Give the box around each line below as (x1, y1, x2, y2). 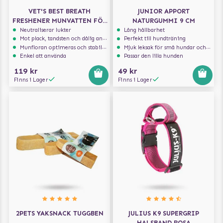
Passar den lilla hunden (124, 52, 184, 60)
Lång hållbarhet (124, 26, 165, 34)
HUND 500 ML (38, 26, 81, 34)
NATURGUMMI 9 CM (132, 16, 195, 24)
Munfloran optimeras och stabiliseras (20, 43, 103, 51)
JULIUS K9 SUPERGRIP (128, 210, 199, 218)
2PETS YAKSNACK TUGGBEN (15, 210, 104, 218)
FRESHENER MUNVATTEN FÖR (12, 16, 107, 24)
